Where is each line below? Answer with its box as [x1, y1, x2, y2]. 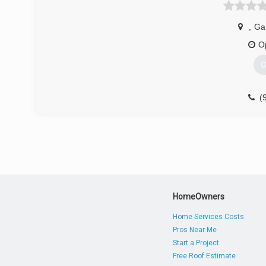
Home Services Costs [173, 213, 245, 221]
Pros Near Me [173, 226, 217, 234]
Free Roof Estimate [173, 252, 236, 260]
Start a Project [173, 239, 220, 247]
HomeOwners [173, 192, 225, 201]
